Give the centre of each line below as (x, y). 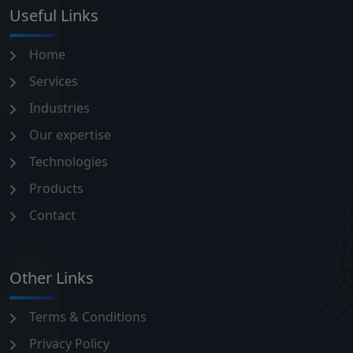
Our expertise (70, 134)
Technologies (69, 161)
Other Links (52, 277)
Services (54, 81)
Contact (52, 215)
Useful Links (54, 15)
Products (56, 188)
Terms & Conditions (88, 316)
